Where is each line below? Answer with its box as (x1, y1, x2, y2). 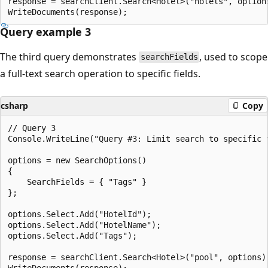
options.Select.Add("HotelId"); (8, 209, 151, 219)
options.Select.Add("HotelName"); (8, 220, 161, 230)
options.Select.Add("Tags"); (8, 230, 137, 240)
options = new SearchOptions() (8, 155, 147, 165)
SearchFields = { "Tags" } (8, 176, 147, 187)
